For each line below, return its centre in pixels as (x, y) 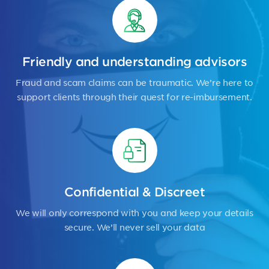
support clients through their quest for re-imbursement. (134, 97)
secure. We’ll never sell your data (134, 227)
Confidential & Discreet (134, 192)
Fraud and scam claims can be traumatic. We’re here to (134, 82)
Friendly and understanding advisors (134, 61)
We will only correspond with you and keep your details (134, 213)
